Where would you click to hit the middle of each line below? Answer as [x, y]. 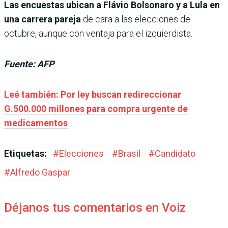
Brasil [129, 153]
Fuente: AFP [29, 64]
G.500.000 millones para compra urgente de [96, 108]
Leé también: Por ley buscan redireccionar [93, 94]
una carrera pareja [42, 19]
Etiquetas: [26, 153]
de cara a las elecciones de [136, 19]
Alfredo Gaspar [40, 172]
